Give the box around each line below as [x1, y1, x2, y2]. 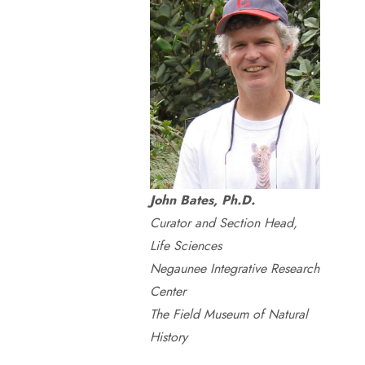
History [150, 328, 188, 346]
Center [150, 282, 187, 301]
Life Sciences [150, 236, 222, 255]
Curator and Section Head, [150, 213, 298, 232]
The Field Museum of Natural [150, 305, 309, 323]
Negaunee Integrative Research [150, 259, 320, 278]
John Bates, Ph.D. [150, 191, 256, 209]
